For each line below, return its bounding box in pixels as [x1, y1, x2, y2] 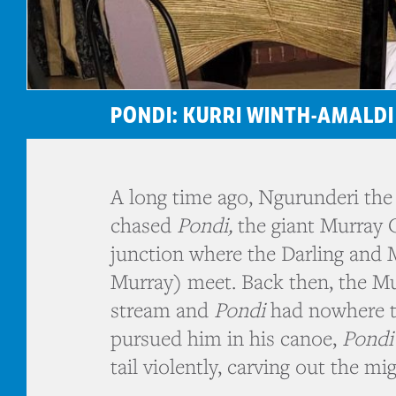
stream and [110, 296, 214, 324]
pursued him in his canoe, [110, 324, 342, 353]
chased [110, 211, 177, 240]
